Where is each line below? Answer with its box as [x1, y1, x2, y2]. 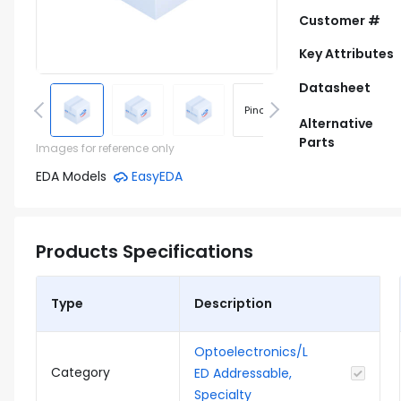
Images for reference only [36, 141, 175, 156]
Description [194, 294, 272, 312]
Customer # [299, 12, 380, 30]
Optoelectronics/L [194, 343, 308, 361]
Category [51, 363, 110, 381]
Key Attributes [299, 45, 394, 63]
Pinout [244, 102, 275, 117]
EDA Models [36, 167, 107, 185]
